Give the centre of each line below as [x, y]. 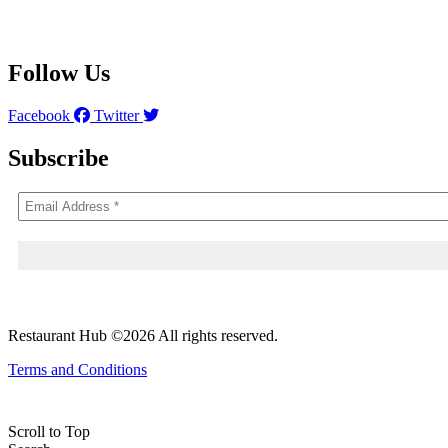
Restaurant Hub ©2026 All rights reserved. [143, 335]
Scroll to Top [49, 431]
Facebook [39, 115]
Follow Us [59, 72]
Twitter [116, 115]
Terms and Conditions [77, 369]
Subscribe [58, 157]
